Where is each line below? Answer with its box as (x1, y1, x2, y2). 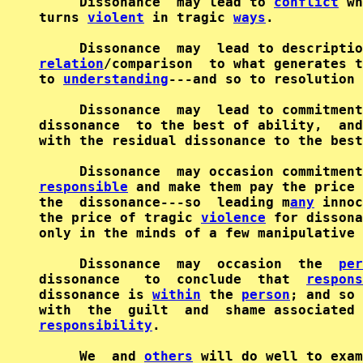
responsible (39, 179, 128, 194)
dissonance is (39, 287, 152, 302)
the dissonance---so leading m (39, 194, 290, 210)
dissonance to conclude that (39, 271, 306, 287)
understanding (63, 71, 169, 87)
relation (39, 56, 104, 71)
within (152, 287, 201, 302)
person (241, 287, 290, 302)
